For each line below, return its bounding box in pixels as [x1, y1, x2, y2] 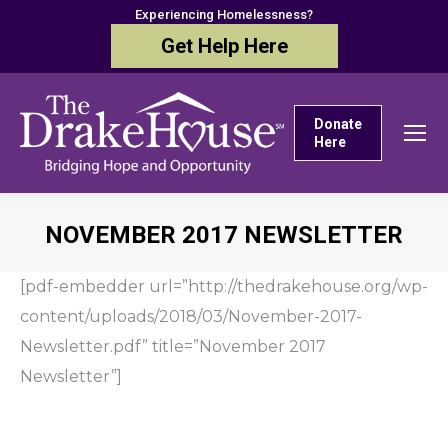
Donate [314, 116, 362, 132]
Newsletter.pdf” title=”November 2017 [20, 337, 326, 356]
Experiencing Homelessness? [135, 7, 313, 22]
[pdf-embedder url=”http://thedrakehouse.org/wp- [20, 277, 428, 296]
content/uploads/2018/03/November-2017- [20, 307, 362, 326]
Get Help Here [160, 34, 288, 58]
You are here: [224, 257, 330, 276]
